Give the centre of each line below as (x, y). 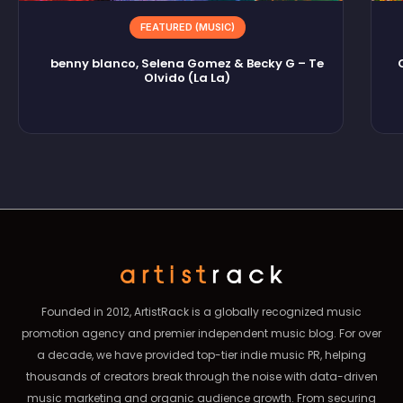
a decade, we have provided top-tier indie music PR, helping (201, 355)
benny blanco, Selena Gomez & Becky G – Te (188, 64)
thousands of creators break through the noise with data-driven (201, 377)
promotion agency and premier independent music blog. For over (201, 334)
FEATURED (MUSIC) (187, 27)
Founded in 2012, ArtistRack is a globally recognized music (201, 312)
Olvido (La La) (188, 78)
